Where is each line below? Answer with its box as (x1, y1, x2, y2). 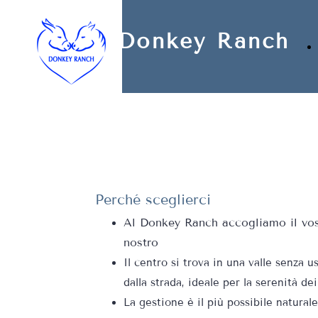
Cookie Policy (89, 4, 141, 14)
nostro (124, 236, 158, 249)
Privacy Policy (14, 4, 67, 14)
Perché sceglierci (95, 191, 211, 208)
